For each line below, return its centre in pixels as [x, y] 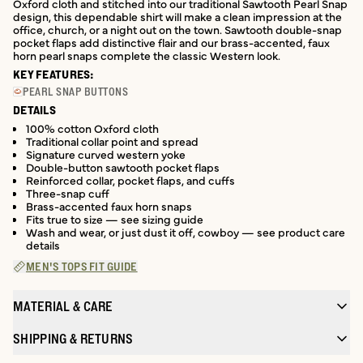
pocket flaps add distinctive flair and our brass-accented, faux [171, 42]
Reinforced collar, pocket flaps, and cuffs [130, 180]
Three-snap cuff [68, 193]
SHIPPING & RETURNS [73, 339]
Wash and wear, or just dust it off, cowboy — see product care [186, 232]
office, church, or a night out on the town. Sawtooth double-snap [177, 29]
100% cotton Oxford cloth [92, 128]
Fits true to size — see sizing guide [115, 219]
